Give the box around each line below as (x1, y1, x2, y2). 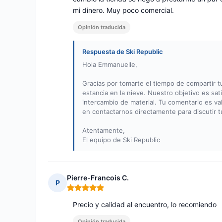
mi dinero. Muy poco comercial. (73, 6, 174, 15)
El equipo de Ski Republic (82, 136, 160, 144)
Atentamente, (82, 126, 125, 135)
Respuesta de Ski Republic (82, 48, 163, 56)
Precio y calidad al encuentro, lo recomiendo (73, 200, 217, 209)
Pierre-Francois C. (67, 173, 129, 182)
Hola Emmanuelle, (82, 60, 137, 69)
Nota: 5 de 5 (66, 187, 109, 197)
